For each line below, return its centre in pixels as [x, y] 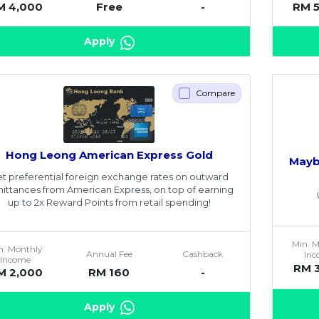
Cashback [203, 254]
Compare [216, 93]
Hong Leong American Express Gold [109, 155]
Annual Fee [109, 254]
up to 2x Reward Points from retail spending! [109, 202]
